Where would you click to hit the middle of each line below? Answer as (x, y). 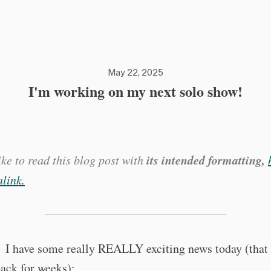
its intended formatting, (206, 160)
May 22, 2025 (135, 72)
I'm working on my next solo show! (135, 91)
